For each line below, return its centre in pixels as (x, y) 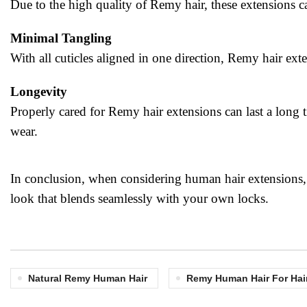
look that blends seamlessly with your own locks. (139, 198)
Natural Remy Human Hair (88, 278)
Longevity (39, 91)
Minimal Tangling (61, 38)
